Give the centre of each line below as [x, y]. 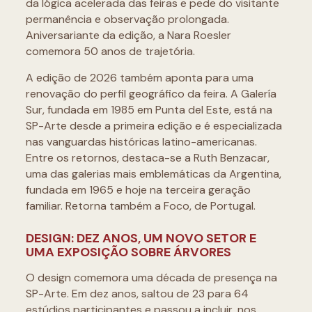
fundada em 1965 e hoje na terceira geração [138, 190]
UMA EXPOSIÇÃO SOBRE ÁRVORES [128, 252]
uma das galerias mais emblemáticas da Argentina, [153, 174]
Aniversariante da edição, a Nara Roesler [128, 35]
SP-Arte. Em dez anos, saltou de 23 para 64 [137, 294]
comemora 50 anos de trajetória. [110, 51]
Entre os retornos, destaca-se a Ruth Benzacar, [147, 158]
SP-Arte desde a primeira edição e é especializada [154, 126]
